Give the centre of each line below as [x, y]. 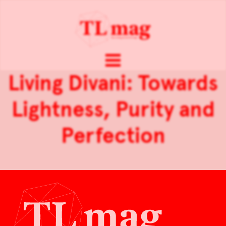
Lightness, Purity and [113, 110]
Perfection [113, 136]
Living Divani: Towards [113, 83]
